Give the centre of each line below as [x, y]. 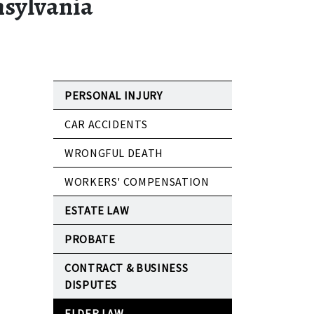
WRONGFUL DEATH [114, 153]
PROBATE [90, 239]
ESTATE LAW [97, 211]
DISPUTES [91, 285]
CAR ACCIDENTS [106, 124]
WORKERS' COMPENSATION [137, 182]
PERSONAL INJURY [114, 96]
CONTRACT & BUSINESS [127, 268]
